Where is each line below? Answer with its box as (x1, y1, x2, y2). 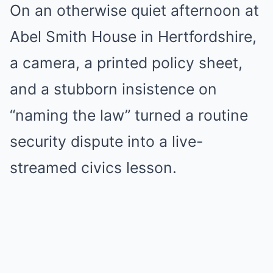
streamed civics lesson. (10, 158, 177, 177)
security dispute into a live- (10, 132, 203, 151)
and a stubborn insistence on (10, 80, 217, 98)
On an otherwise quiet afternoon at (10, 1, 259, 19)
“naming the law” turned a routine (10, 106, 248, 124)
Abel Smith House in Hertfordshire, (10, 27, 257, 46)
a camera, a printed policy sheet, (10, 54, 243, 72)
